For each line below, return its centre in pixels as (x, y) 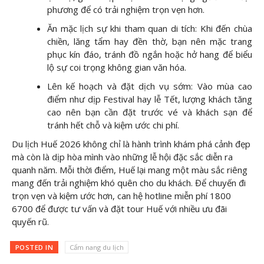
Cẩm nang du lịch (96, 247)
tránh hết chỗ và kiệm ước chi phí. (113, 125)
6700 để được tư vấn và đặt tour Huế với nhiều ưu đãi (119, 209)
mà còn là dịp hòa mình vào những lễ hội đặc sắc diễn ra (122, 157)
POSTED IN (34, 247)
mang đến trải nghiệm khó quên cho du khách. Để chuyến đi (129, 183)
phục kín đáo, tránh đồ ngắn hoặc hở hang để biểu (150, 55)
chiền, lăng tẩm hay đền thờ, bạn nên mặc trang (150, 42)
